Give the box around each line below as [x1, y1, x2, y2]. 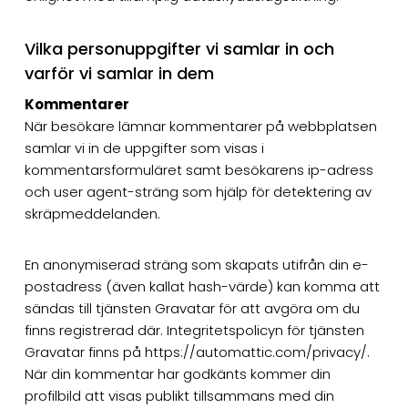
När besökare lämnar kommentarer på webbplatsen [24, 116, 377, 136]
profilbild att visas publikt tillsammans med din [24, 385, 334, 405]
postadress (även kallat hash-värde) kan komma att [24, 276, 380, 296]
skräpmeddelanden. [24, 203, 160, 223]
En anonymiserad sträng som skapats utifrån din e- [24, 254, 369, 274]
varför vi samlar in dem [24, 61, 214, 85]
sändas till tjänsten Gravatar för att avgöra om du [24, 298, 360, 318]
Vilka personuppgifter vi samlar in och [24, 36, 334, 60]
